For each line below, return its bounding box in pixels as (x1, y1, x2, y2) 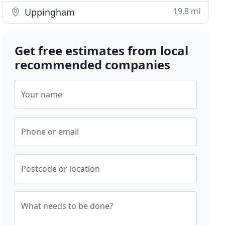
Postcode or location (21, 163, 100, 174)
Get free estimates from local (15, 42, 189, 59)
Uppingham (22, 6, 75, 18)
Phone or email (21, 126, 79, 137)
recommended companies (15, 56, 171, 73)
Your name (21, 89, 63, 100)
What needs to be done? (21, 200, 114, 211)
